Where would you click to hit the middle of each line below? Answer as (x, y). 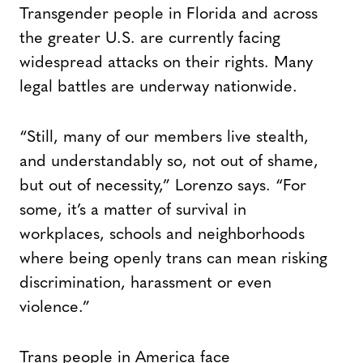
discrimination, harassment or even (145, 284)
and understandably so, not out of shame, (169, 162)
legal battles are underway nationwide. (158, 88)
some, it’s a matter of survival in (133, 211)
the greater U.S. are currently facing (150, 39)
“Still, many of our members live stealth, (164, 138)
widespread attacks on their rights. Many (166, 64)
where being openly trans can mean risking (173, 260)
